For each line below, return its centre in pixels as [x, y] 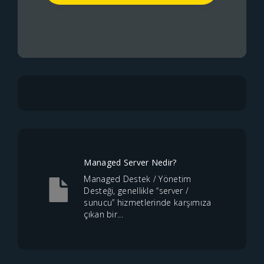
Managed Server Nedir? [130, 162]
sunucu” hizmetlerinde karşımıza [148, 202]
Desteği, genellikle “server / [136, 191]
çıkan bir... [103, 214]
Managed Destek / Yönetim [138, 179]
